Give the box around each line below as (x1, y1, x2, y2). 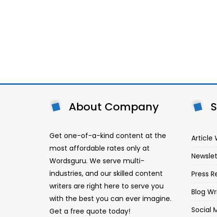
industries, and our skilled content (49, 169, 163, 178)
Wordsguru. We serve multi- (49, 156, 144, 166)
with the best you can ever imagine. (49, 194, 171, 203)
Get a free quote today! (49, 206, 130, 216)
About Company (69, 99, 159, 114)
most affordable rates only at (49, 143, 150, 153)
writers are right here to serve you (49, 181, 164, 191)
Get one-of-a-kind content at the (49, 131, 166, 140)
